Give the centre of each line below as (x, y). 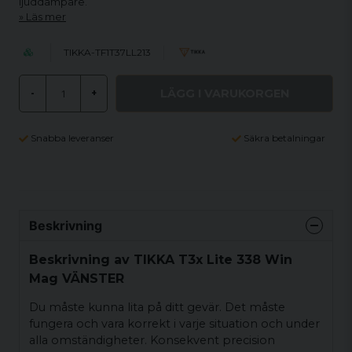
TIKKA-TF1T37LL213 (107, 52)
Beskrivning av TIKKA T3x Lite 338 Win (161, 259)
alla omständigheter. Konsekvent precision (152, 341)
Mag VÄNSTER (77, 278)
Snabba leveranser (72, 138)
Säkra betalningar (284, 138)
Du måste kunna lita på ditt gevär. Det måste (157, 308)
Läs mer (46, 17)
